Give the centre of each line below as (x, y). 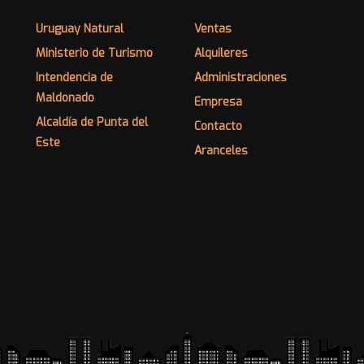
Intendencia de (74, 78)
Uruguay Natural (80, 29)
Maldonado (65, 98)
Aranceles (221, 151)
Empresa (218, 102)
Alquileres (221, 54)
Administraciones (240, 78)
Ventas (213, 29)
